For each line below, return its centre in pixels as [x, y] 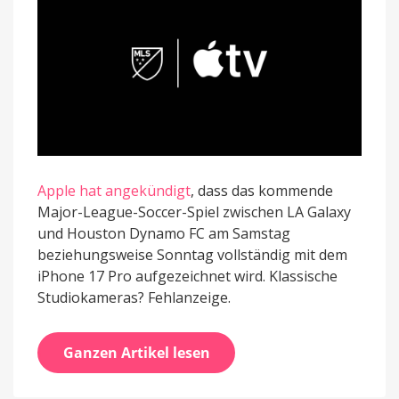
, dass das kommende [262, 191]
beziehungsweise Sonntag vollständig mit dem [192, 255]
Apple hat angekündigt [114, 191]
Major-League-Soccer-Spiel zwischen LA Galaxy [194, 212]
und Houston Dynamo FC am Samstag [164, 234]
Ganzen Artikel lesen [136, 353]
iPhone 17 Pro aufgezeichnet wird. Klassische [187, 277]
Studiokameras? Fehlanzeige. [134, 298]
